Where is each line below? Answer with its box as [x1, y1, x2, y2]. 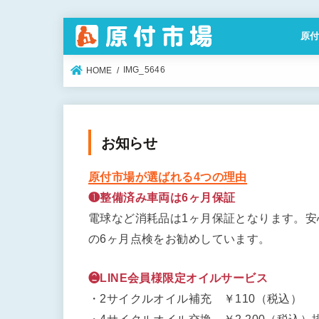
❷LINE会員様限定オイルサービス [88, 271, 268, 285]
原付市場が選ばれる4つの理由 [88, 169, 247, 183]
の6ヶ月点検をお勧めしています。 [88, 231, 271, 245]
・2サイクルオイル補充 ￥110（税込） [88, 292, 303, 305]
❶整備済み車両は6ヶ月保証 [88, 190, 236, 204]
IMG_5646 [122, 66, 165, 75]
